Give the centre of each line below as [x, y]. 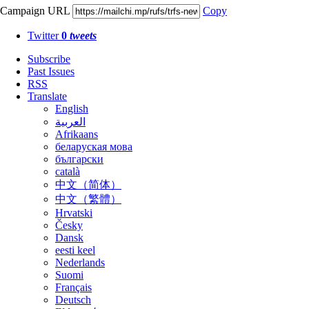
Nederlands [80, 262]
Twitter [44, 36]
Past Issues [51, 71]
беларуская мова [94, 147]
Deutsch [73, 300]
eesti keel [75, 250]
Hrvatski [74, 213]
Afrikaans [77, 134]
